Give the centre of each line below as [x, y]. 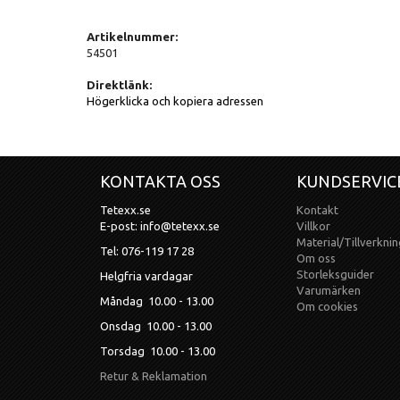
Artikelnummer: [132, 36]
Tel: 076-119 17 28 [147, 250]
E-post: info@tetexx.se [160, 225]
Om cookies [328, 306]
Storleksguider [336, 274]
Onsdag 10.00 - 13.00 [156, 325]
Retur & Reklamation [154, 375]
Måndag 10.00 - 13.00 [157, 300]
